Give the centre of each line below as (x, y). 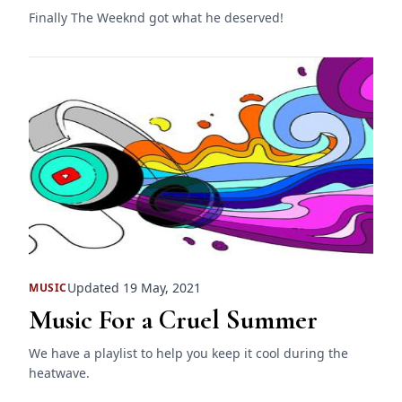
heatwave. (59, 373)
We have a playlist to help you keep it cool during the (188, 354)
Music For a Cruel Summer (173, 320)
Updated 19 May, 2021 (134, 288)
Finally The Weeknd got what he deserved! (156, 17)
